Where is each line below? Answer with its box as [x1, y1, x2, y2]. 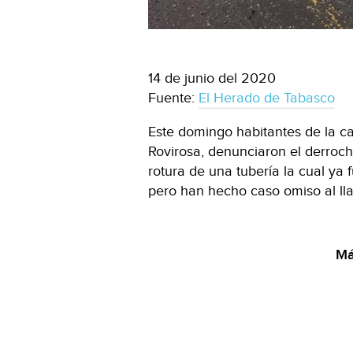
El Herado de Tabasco [199, 90, 335, 107]
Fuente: [148, 90, 199, 107]
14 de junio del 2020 [148, 70, 276, 87]
